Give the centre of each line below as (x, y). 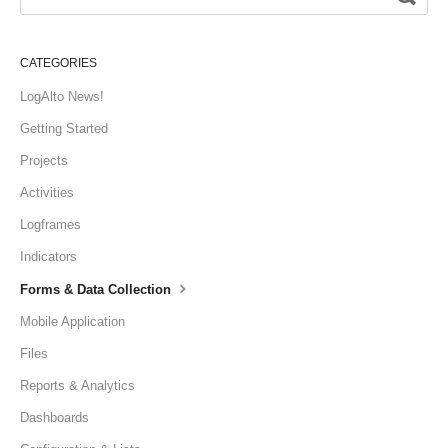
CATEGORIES (58, 63)
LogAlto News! (62, 97)
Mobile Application (72, 322)
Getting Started (64, 129)
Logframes (50, 225)
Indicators (48, 257)
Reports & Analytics (77, 386)
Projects (44, 161)
